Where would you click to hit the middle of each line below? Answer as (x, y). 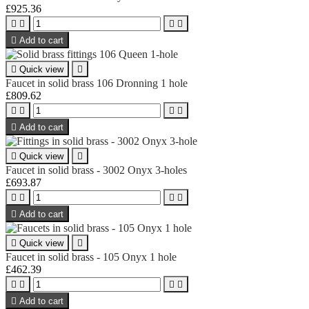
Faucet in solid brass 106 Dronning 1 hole (97, 83)
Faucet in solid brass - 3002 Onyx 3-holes (96, 170)
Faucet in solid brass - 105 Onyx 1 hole (91, 257)
